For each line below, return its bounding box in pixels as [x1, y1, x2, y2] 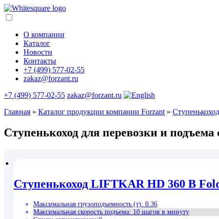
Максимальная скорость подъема [33, 208, 129, 216]
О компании [23, 30, 65, 39]
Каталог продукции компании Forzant [38, 108, 165, 116]
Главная [4, 108, 30, 116]
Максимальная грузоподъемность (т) [33, 200, 141, 208]
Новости [23, 48, 52, 56]
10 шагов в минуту [133, 208, 189, 216]
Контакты [23, 57, 56, 65]
